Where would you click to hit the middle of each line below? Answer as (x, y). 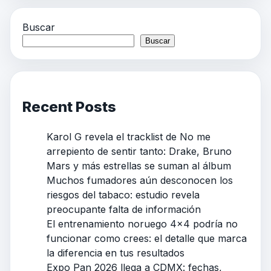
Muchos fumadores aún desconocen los (140, 181)
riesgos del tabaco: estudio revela (123, 195)
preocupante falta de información (124, 210)
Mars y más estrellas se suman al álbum (139, 166)
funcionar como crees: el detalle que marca (147, 239)
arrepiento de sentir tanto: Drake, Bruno (139, 152)
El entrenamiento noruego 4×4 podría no (142, 224)
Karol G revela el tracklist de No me (129, 137)
